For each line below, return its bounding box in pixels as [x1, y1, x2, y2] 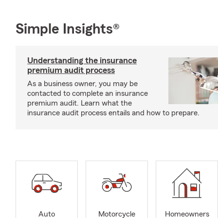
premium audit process [27, 66, 115, 74]
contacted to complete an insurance [27, 90, 148, 97]
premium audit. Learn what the [27, 99, 132, 107]
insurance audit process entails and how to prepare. [27, 109, 200, 117]
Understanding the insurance [27, 56, 137, 65]
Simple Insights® [16, 22, 120, 36]
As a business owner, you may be [27, 80, 138, 88]
